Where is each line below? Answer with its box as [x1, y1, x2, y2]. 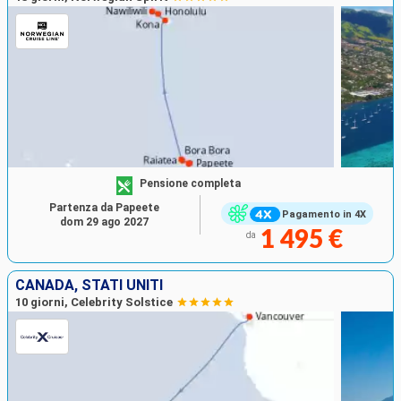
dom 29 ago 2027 [59, 216, 149, 229]
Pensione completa [140, 176, 242, 190]
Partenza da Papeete [48, 201, 159, 215]
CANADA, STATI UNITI [15, 277, 163, 294]
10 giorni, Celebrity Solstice [15, 295, 173, 310]
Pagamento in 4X [281, 208, 366, 220]
